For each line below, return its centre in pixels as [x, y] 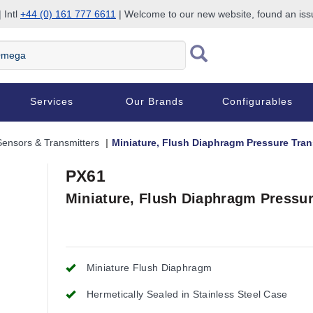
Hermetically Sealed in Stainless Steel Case [187, 294]
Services [51, 101]
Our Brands [155, 101]
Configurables [258, 101]
